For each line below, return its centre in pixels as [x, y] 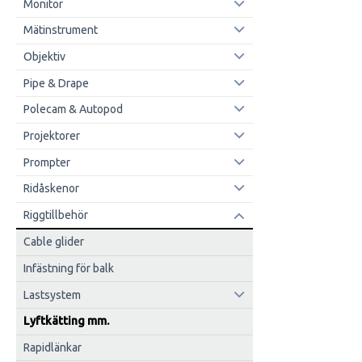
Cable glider [53, 242]
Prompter [46, 162]
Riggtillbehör [55, 215]
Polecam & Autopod [73, 109]
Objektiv [44, 57]
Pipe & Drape [56, 83]
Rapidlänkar [52, 347]
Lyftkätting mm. [66, 321]
